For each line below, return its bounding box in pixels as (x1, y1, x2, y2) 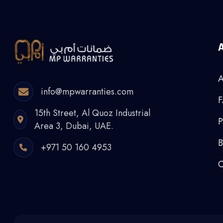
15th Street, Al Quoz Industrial (34, 107, 151, 119)
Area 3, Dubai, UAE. (34, 119, 114, 132)
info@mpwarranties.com (41, 85, 133, 98)
